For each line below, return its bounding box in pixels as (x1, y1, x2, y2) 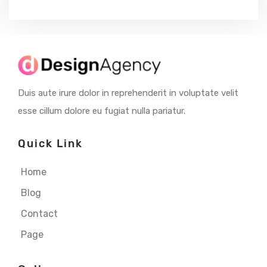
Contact (21, 208, 58, 220)
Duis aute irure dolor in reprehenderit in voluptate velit (18, 88, 238, 99)
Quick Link (18, 137, 83, 151)
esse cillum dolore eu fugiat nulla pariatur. (18, 105, 185, 117)
